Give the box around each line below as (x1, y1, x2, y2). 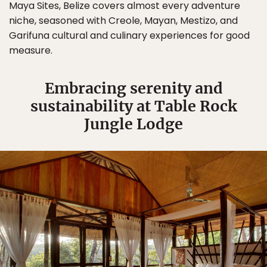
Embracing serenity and (44, 79, 223, 98)
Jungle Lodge (84, 114, 183, 133)
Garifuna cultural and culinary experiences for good (9, 29, 250, 42)
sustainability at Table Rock (30, 97, 237, 116)
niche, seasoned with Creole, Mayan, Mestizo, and (9, 14, 238, 27)
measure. (9, 44, 52, 57)
